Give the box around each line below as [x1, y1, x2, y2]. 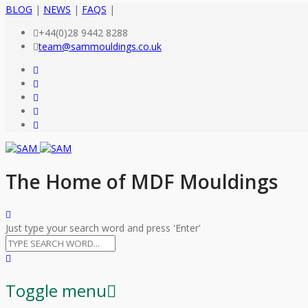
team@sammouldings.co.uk [38, 40, 162, 53]
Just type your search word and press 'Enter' [5, 221, 201, 235]
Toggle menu [5, 279, 107, 302]
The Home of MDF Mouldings [5, 168, 278, 195]
